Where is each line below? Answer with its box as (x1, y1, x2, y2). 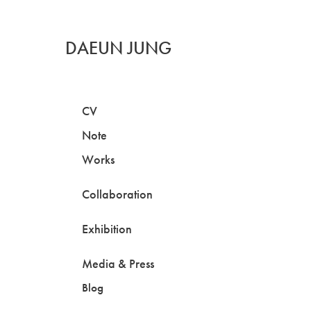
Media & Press (81, 256, 154, 271)
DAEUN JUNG (65, 37, 172, 59)
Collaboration (81, 187, 153, 202)
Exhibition (81, 221, 132, 237)
